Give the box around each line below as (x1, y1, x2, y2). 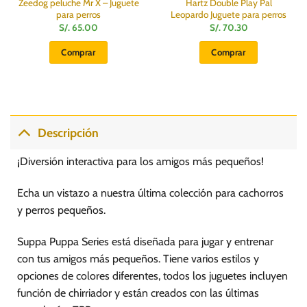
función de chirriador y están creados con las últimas (17, 286, 259, 299)
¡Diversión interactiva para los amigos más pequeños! (17, 155, 264, 169)
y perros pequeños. (17, 204, 106, 217)
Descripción (38, 125, 99, 140)
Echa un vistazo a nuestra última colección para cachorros (17, 186, 284, 200)
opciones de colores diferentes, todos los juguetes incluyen (17, 269, 288, 282)
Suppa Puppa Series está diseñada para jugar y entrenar (17, 234, 273, 248)
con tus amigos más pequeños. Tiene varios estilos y (17, 251, 259, 265)
